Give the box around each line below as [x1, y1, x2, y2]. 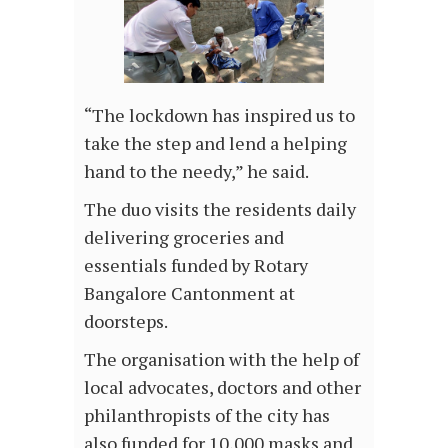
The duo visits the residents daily [84, 197, 356, 222]
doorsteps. [84, 309, 168, 334]
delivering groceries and [84, 225, 284, 250]
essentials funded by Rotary [84, 253, 308, 278]
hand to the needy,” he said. [84, 159, 309, 184]
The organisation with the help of [84, 347, 359, 372]
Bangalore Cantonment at [84, 281, 295, 306]
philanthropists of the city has [84, 403, 330, 428]
